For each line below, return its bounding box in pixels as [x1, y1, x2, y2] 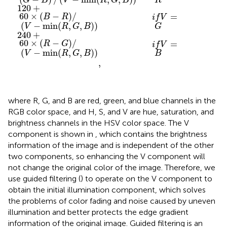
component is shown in [8, 129, 95, 139]
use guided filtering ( [8, 173, 81, 183]
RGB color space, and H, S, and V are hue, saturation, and [8, 106, 214, 117]
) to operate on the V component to [81, 173, 212, 183]
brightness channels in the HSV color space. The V [8, 118, 189, 128]
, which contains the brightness [95, 129, 207, 139]
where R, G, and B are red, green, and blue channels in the [8, 95, 216, 105]
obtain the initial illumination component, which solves [8, 184, 206, 195]
